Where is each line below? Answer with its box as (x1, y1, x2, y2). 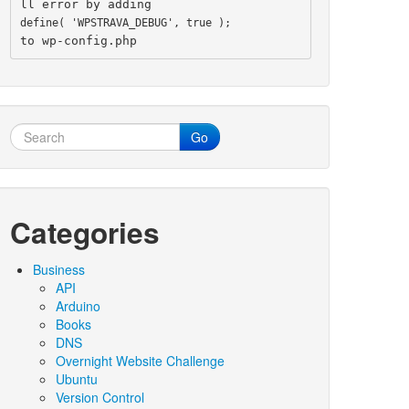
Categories (10, 212, 160, 253)
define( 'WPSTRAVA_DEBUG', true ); (19, 16, 231, 29)
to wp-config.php (19, 33, 137, 47)
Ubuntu (56, 370, 98, 388)
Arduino (56, 297, 100, 315)
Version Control (56, 388, 144, 406)
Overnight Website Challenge (56, 351, 225, 370)
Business (33, 260, 85, 278)
